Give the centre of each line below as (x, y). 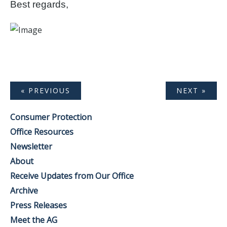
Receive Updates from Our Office (72, 176)
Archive (24, 190)
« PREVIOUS (46, 90)
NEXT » (191, 90)
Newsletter (31, 146)
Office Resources (42, 131)
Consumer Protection (51, 117)
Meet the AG (34, 220)
